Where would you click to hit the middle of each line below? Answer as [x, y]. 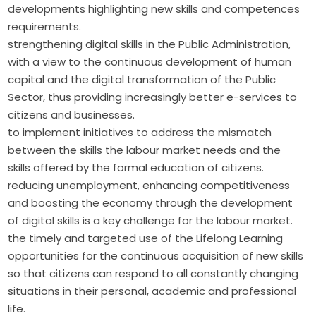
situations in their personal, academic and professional [152, 291]
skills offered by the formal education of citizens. [136, 167]
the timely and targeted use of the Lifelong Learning [146, 238]
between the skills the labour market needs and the [145, 150]
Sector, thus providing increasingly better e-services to [153, 97]
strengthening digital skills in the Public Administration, [150, 44]
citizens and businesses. [72, 114]
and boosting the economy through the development [151, 202]
